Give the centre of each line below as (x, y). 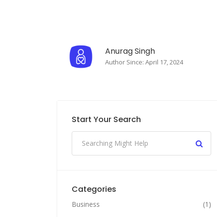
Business (86, 204)
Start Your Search (106, 119)
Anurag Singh (130, 51)
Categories (94, 189)
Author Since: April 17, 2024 (144, 62)
